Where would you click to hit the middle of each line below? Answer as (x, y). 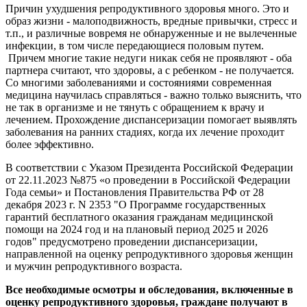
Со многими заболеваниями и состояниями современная (138, 82)
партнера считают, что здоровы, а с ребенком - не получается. (150, 70)
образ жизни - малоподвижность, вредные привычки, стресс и (151, 21)
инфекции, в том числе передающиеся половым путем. (135, 45)
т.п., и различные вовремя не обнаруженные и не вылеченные (151, 33)
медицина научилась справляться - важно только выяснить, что (153, 95)
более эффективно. (50, 144)
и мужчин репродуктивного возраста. (94, 266)
